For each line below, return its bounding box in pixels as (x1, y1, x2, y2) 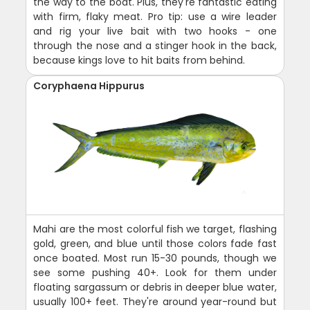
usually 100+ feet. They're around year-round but (33, 295, 277, 309)
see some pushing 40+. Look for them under (33, 266, 277, 280)
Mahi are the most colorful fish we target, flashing (33, 222, 277, 236)
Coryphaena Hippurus (33, 79, 145, 93)
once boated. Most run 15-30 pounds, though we (33, 251, 277, 265)
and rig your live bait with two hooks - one (33, 24, 277, 38)
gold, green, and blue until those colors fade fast (33, 237, 277, 250)
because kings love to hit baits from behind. (33, 53, 246, 67)
